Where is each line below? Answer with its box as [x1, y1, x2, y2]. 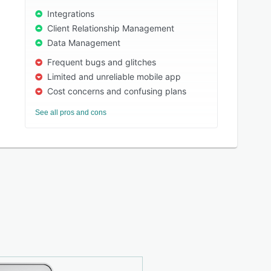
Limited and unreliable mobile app [47, 71, 181, 82]
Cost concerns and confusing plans [47, 86, 187, 96]
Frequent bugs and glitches [47, 57, 157, 67]
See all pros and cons [35, 108, 107, 117]
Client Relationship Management [47, 23, 175, 33]
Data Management [47, 38, 121, 48]
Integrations [47, 8, 95, 19]
